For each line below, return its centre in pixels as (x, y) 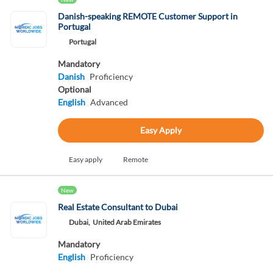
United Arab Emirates (126, 222)
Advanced (109, 102)
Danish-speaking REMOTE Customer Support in (147, 16)
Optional (74, 89)
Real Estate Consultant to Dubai (118, 207)
